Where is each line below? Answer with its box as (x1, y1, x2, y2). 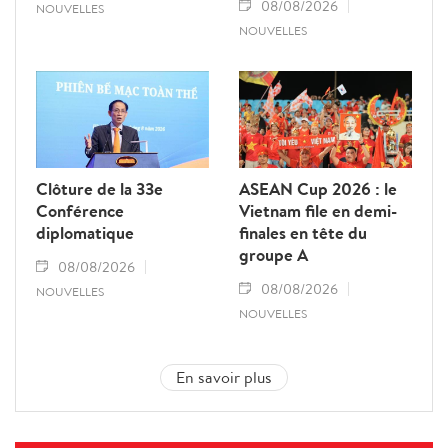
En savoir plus (176, 366, 272, 389)
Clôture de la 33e (36, 177, 163, 201)
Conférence (36, 199, 124, 223)
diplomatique (36, 221, 134, 245)
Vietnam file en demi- (239, 199, 397, 223)
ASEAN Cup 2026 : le (239, 177, 397, 201)
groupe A (239, 243, 308, 267)
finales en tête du (239, 221, 367, 245)
